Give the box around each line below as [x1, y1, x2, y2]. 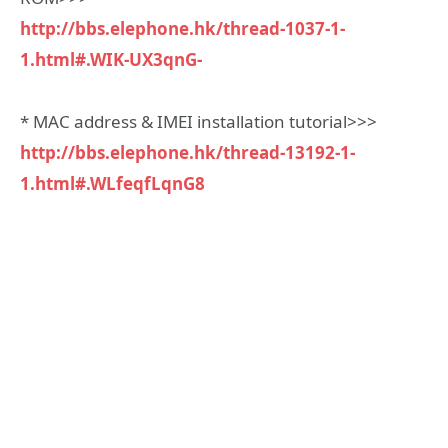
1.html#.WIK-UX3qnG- [20, 47, 202, 71]
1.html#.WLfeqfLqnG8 [20, 172, 205, 196]
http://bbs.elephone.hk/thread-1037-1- [20, 16, 345, 40]
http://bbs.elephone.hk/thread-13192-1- [20, 141, 355, 165]
